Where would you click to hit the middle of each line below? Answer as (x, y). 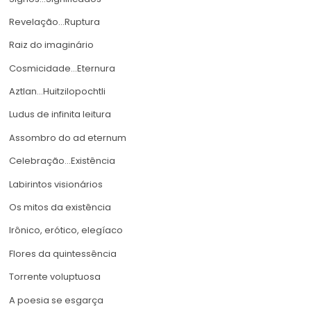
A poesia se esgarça (56, 300)
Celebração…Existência (62, 161)
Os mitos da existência (60, 208)
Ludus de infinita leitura (60, 115)
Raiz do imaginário (51, 45)
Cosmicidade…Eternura (62, 68)
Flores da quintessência (63, 253)
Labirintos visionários (56, 184)
